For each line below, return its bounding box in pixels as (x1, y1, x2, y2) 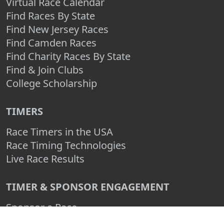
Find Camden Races (6, 36, 96, 49)
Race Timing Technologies (6, 138, 126, 152)
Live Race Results (6, 152, 84, 165)
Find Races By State (6, 9, 95, 22)
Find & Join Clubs (6, 63, 83, 76)
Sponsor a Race (6, 200, 77, 214)
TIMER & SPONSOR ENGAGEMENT (6, 180, 169, 193)
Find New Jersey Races (6, 22, 108, 36)
